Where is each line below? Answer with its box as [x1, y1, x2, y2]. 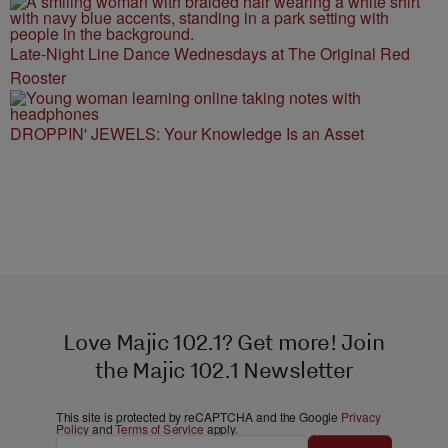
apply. [203, 420, 239, 438]
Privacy [341, 408, 381, 426]
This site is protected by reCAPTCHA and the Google [56, 408, 341, 426]
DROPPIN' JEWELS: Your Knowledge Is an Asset [10, 122, 364, 145]
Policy [56, 420, 89, 438]
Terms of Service [115, 420, 204, 438]
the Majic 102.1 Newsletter [94, 355, 354, 385]
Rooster [10, 66, 66, 89]
